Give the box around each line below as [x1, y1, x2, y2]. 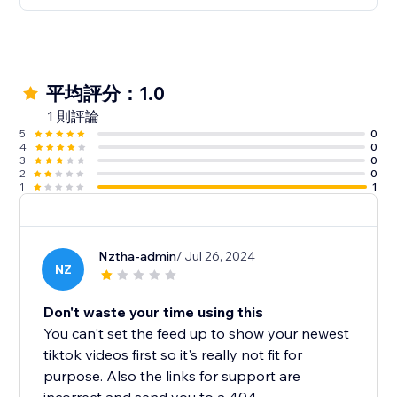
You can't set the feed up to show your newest [43, 324, 350, 343]
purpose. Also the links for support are [43, 367, 301, 385]
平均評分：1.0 [46, 82, 166, 105]
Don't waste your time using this [43, 303, 264, 322]
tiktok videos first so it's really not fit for [43, 346, 303, 364]
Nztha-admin [98, 248, 177, 265]
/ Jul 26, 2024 [176, 248, 256, 265]
